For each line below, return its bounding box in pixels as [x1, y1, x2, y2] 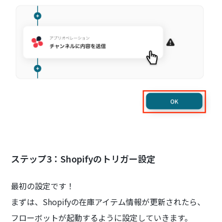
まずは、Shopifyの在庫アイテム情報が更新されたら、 [11, 195, 206, 208]
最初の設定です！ [11, 179, 75, 192]
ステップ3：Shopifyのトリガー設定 [11, 152, 156, 165]
